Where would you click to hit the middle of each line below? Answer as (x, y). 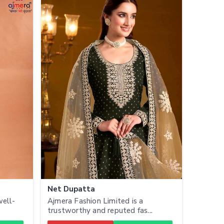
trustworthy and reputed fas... (100, 210)
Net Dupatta (71, 189)
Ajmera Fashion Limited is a (95, 201)
